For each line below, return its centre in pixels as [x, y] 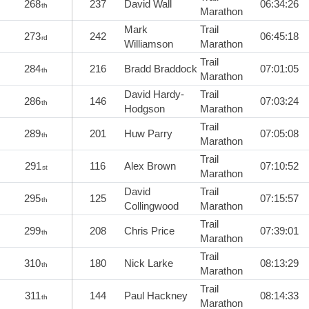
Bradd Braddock [161, 68]
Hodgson [144, 108]
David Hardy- [154, 94]
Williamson [149, 43]
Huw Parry [148, 133]
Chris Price [149, 230]
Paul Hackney [156, 295]
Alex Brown [150, 166]
